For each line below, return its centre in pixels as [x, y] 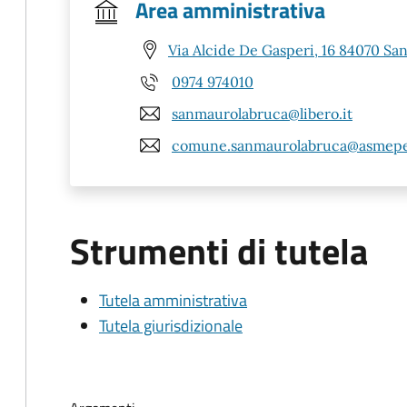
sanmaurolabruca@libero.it [262, 113]
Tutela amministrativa [173, 300]
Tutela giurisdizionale [171, 326]
